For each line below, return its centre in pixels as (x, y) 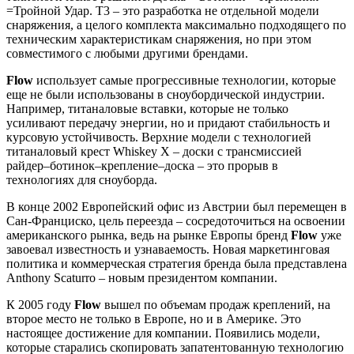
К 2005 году (40, 304)
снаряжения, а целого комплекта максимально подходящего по (176, 24)
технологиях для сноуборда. (82, 179)
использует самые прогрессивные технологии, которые (185, 80)
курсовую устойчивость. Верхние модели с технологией (159, 137)
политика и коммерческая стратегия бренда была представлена (177, 263)
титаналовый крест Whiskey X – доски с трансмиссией (154, 151)
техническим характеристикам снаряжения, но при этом (159, 39)
